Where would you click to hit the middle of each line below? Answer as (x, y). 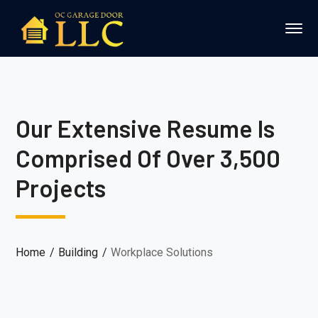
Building (78, 252)
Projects (61, 188)
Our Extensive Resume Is (146, 128)
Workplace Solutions (162, 252)
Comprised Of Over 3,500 (148, 158)
